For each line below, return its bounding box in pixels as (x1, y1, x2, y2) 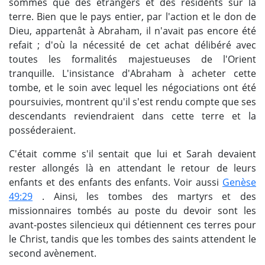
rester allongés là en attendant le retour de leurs (9, 161, 256, 175)
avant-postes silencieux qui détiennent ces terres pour (9, 218, 256, 232)
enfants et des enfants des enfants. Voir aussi (9, 176, 222, 189)
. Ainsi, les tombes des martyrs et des (33, 190, 256, 203)
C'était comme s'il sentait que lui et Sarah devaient (9, 147, 256, 161)
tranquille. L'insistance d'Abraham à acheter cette (9, 67, 256, 80)
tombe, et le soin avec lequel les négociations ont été (9, 81, 256, 95)
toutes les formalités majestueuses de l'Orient (9, 53, 256, 66)
